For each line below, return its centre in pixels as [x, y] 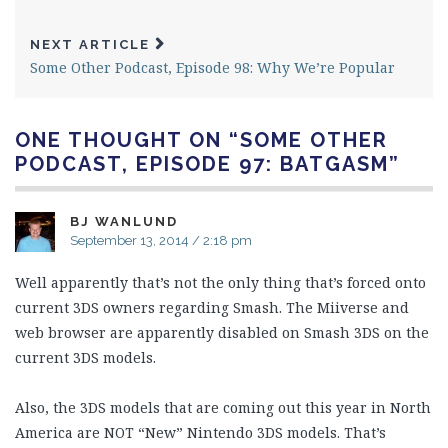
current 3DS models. [85, 357]
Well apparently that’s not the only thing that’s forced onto [220, 282]
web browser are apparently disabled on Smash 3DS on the [222, 332]
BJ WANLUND [124, 221]
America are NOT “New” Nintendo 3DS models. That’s [200, 433]
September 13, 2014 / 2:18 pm [161, 240]
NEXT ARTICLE [90, 44]
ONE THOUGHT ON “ [127, 140]
